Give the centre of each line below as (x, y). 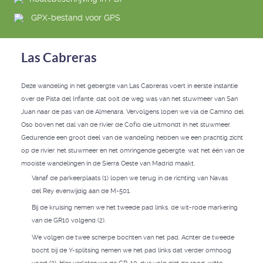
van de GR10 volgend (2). (68, 221)
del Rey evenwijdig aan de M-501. (81, 191)
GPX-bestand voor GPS (75, 18)
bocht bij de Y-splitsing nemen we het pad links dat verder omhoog (131, 250)
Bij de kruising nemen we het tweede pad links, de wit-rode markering (134, 208)
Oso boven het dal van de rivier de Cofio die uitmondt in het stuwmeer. (126, 124)
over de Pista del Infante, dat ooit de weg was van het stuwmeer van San (129, 99)
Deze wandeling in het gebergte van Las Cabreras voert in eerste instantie (129, 86)
